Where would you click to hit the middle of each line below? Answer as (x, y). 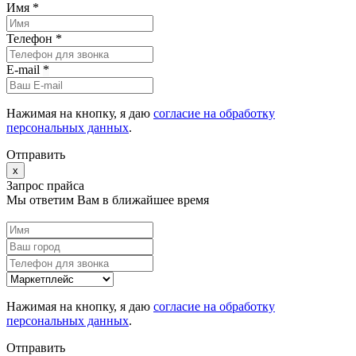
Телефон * (34, 39)
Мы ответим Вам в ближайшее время (108, 200)
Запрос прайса (45, 186)
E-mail (25, 70)
